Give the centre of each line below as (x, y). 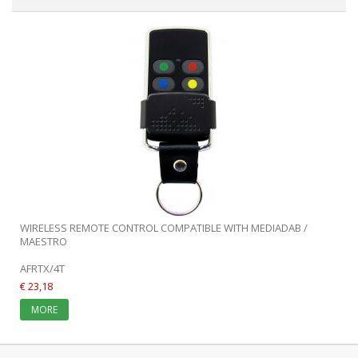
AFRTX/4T (42, 268)
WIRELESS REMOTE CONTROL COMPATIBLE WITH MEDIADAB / (164, 227)
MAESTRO (44, 241)
